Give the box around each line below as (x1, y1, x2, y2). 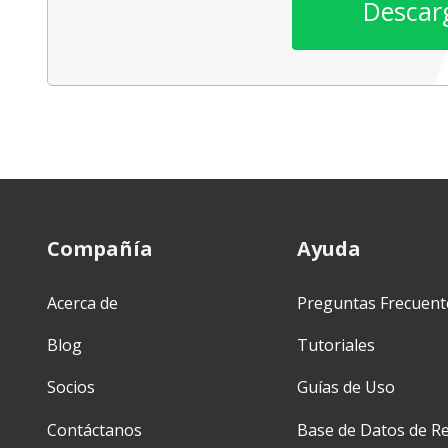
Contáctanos (47, 418, 142, 441)
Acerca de (47, 291, 118, 314)
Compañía (47, 235, 153, 263)
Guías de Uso (297, 376, 395, 399)
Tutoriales (297, 334, 375, 356)
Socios (47, 376, 95, 399)
